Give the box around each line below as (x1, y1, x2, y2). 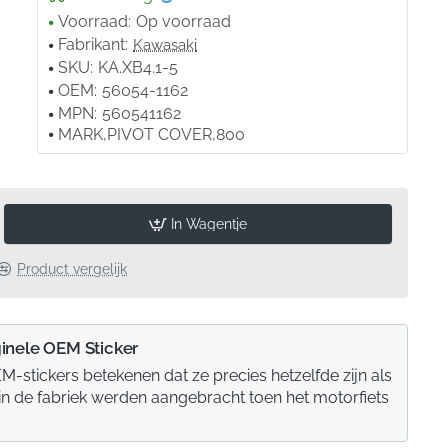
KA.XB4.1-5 (98, 58, 179, 77)
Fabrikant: (58, 35, 129, 54)
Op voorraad (136, 12, 232, 31)
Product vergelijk (17, 261, 128, 277)
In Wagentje (171, 216, 248, 232)
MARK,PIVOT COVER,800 (58, 125, 246, 144)
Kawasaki (133, 35, 198, 54)
